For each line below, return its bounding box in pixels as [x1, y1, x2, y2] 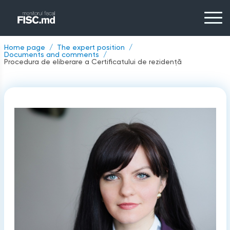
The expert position [56, 43, 125, 51]
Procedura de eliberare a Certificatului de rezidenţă [4, 57, 182, 66]
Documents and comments [4, 50, 99, 59]
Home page [4, 43, 45, 51]
